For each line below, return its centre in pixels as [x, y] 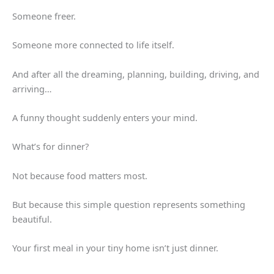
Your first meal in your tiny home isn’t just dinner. [115, 248]
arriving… [32, 88]
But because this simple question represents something [129, 205]
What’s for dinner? [50, 146]
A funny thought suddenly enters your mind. [105, 118]
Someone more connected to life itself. [93, 45]
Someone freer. [44, 16]
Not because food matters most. [80, 175]
